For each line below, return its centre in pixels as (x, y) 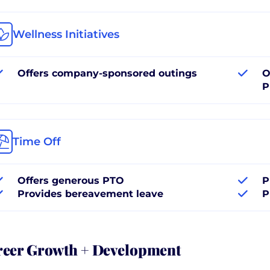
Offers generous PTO (71, 180)
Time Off (37, 141)
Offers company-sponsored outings (107, 73)
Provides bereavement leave (90, 193)
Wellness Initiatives (66, 34)
